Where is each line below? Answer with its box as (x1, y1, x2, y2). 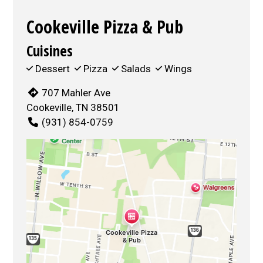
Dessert (33, 62, 73, 75)
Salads (119, 62, 154, 75)
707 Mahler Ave (41, 86, 110, 99)
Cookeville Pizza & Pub (26, 14, 184, 39)
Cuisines (26, 40, 73, 60)
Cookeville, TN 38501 (26, 101, 120, 113)
